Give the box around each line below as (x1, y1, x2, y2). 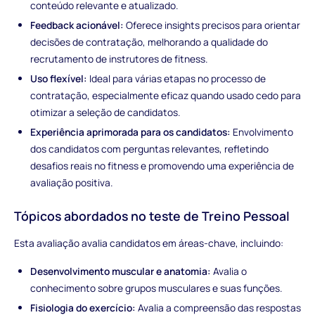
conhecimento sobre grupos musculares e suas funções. (30, 281, 283, 295)
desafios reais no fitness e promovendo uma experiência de (30, 159, 295, 173)
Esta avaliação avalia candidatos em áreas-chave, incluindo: (13, 236, 283, 250)
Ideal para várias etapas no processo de (87, 72, 266, 86)
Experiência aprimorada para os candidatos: (30, 125, 231, 139)
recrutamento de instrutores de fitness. (30, 52, 208, 66)
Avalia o (211, 264, 247, 278)
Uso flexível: (30, 72, 88, 86)
